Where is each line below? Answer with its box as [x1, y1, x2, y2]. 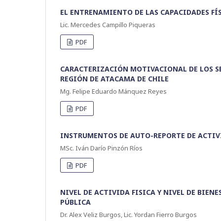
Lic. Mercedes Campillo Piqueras [60, 20, 155, 29]
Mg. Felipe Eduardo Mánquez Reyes [60, 86, 167, 96]
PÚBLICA [60, 197, 91, 207]
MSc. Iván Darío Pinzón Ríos [60, 143, 143, 152]
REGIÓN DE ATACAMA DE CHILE [60, 74, 169, 83]
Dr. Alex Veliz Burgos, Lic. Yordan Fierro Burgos [60, 210, 197, 219]
